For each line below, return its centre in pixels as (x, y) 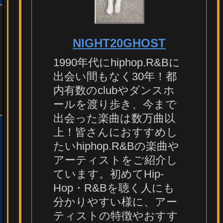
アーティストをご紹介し (116, 160)
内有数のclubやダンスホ (114, 91)
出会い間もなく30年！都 (115, 77)
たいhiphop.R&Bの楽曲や (116, 146)
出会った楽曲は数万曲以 (114, 118)
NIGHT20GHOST (119, 43)
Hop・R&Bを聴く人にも (114, 188)
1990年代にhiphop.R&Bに (117, 63)
